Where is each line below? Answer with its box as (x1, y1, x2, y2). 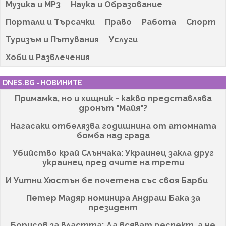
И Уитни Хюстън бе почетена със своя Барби (6, 175, 208, 185)
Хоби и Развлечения (6, 52, 90, 62)
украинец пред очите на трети (42, 157, 184, 167)
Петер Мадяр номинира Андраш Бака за (26, 193, 200, 203)
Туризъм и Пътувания (6, 34, 99, 44)
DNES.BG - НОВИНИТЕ (3, 78, 82, 87)
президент (88, 202, 138, 212)
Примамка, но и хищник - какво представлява (14, 93, 212, 103)
